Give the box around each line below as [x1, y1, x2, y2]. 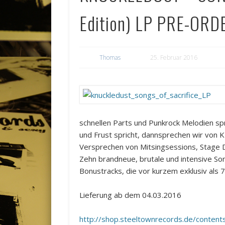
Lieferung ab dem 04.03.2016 [79, 190, 182, 200]
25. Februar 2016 [150, 53, 198, 62]
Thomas [99, 53, 121, 62]
